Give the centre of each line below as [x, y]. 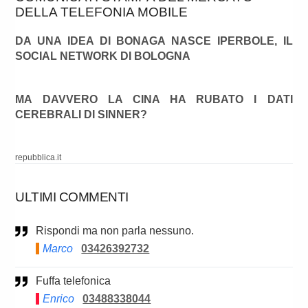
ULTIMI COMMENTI [72, 197]
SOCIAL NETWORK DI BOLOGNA [103, 56]
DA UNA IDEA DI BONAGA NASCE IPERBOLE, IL [154, 41]
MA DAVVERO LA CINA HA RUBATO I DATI [154, 100]
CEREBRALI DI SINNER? [81, 115]
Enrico [59, 299]
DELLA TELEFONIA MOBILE [102, 12]
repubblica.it [38, 158]
